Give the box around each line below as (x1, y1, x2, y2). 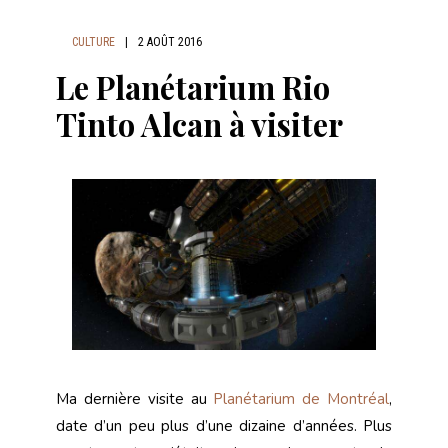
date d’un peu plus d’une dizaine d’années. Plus (56, 416, 392, 437)
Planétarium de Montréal (213, 389, 390, 410)
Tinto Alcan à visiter (56, 103, 343, 145)
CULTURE (72, 35, 115, 49)
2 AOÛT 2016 (138, 35, 202, 49)
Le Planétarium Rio (56, 66, 330, 108)
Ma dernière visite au (56, 389, 214, 410)
